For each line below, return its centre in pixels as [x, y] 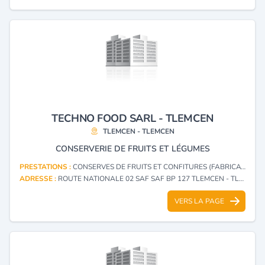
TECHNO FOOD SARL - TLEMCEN [132, 118]
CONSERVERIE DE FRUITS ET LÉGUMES [132, 148]
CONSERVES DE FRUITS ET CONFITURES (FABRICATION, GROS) [157, 167]
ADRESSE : [39, 178]
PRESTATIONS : [46, 167]
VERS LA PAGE [199, 201]
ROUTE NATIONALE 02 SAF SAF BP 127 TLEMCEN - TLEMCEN [148, 178]
